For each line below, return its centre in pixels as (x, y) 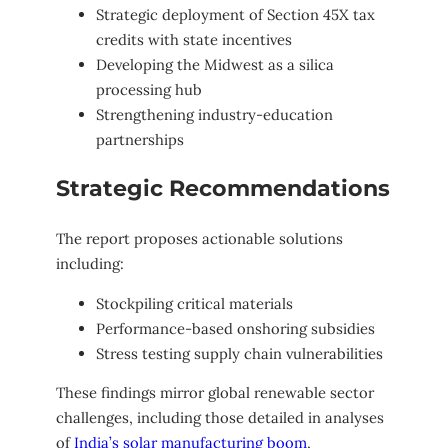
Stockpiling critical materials (194, 303)
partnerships (140, 140)
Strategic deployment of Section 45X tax (235, 15)
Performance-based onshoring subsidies (235, 328)
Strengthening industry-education (214, 115)
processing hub (149, 90)
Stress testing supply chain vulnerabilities (239, 353)
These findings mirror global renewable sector (215, 393)
